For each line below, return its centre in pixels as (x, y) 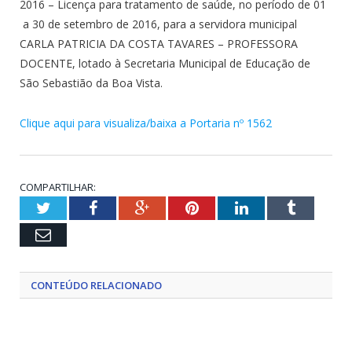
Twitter (73, 208)
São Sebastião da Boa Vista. (91, 83)
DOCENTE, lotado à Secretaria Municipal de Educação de (165, 64)
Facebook (127, 208)
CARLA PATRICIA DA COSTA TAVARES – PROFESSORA (159, 44)
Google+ (176, 208)
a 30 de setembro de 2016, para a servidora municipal (158, 24)
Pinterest (226, 208)
